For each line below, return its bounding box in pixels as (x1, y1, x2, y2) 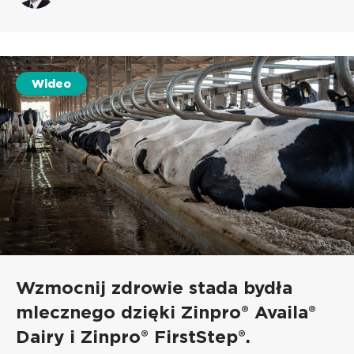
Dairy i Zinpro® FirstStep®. (16, 325, 250, 347)
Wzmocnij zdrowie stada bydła (16, 276, 292, 298)
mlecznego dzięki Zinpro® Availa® (16, 300, 316, 322)
